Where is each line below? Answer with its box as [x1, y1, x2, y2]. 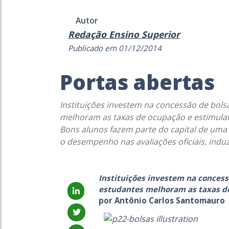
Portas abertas [60, 68, 215, 96]
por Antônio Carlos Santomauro [98, 195, 225, 205]
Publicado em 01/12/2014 [68, 43, 162, 53]
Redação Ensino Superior [68, 28, 180, 40]
